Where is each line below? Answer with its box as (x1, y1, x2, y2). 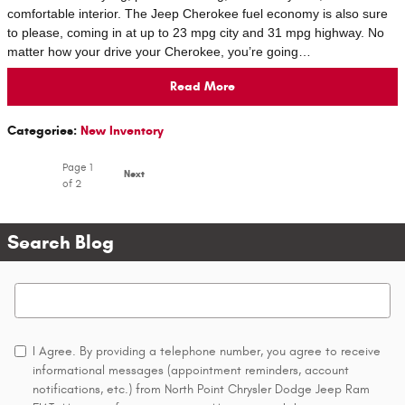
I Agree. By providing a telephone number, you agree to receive (33, 343, 381, 359)
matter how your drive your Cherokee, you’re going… (7, 43, 311, 59)
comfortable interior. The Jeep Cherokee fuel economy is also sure (7, 5, 388, 21)
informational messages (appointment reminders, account (33, 362, 349, 378)
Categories (7, 122, 73, 138)
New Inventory (80, 122, 164, 138)
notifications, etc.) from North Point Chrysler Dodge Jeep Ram (33, 381, 370, 397)
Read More (170, 79, 235, 95)
